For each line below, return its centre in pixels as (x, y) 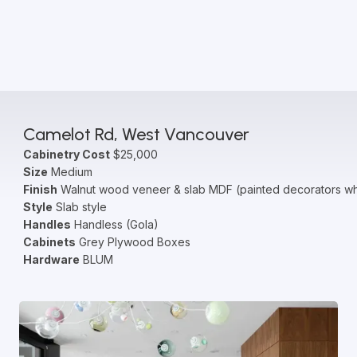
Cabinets (49, 242)
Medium (70, 172)
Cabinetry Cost (66, 154)
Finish (40, 189)
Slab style (79, 207)
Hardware (51, 259)
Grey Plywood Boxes (133, 242)
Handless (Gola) (114, 224)
